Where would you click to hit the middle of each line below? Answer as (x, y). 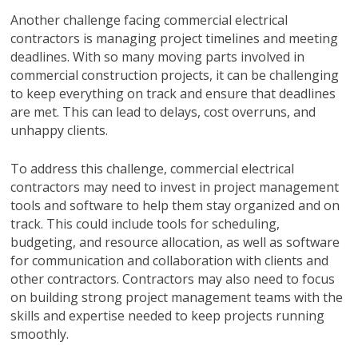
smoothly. (40, 334)
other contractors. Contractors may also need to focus (173, 278)
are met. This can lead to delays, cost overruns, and (163, 111)
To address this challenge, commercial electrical (153, 168)
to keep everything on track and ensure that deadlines (173, 93)
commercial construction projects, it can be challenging (175, 75)
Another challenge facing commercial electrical (149, 20)
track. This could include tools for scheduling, (145, 223)
